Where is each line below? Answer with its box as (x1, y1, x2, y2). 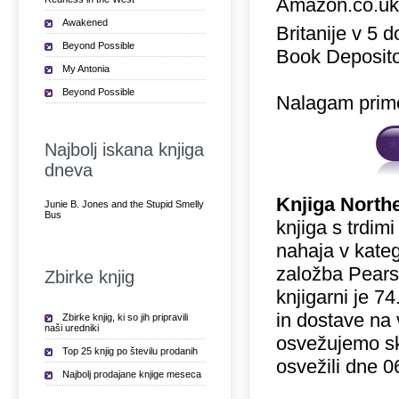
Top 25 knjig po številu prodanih (62, 346, 198, 356)
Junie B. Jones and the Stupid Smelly (45, 199, 204, 209)
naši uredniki (45, 322, 99, 333)
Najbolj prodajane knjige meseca (62, 369, 201, 379)
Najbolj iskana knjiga (45, 140, 204, 159)
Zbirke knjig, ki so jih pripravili (62, 312, 188, 322)
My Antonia (62, 63, 110, 74)
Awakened (62, 17, 108, 28)
